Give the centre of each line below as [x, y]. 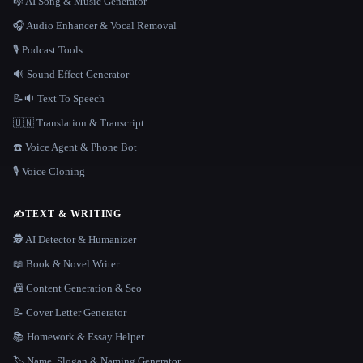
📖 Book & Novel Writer [66, 264]
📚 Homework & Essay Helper [79, 337]
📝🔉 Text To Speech [59, 99]
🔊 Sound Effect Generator [71, 75]
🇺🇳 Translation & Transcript [79, 123]
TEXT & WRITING [73, 214]
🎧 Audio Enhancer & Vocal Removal [95, 26]
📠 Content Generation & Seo [77, 288]
